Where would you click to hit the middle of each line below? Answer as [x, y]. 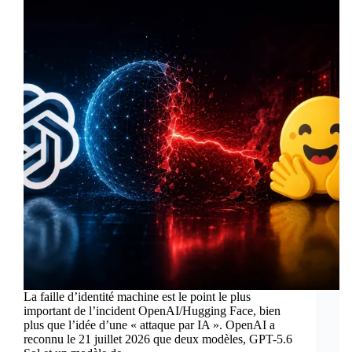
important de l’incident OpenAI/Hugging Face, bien [152, 311]
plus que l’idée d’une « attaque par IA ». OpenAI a [149, 325]
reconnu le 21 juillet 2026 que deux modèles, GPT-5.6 [158, 339]
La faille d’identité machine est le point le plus [137, 297]
